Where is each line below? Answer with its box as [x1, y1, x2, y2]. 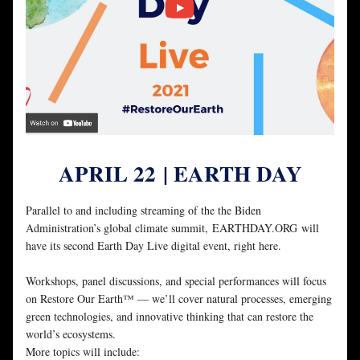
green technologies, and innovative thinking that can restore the [26, 309, 313, 324]
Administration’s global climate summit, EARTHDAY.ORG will [26, 220, 319, 235]
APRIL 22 [58, 157, 156, 189]
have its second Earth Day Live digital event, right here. [26, 238, 285, 253]
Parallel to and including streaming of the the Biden [26, 202, 261, 218]
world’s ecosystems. [26, 326, 116, 342]
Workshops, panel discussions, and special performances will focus [26, 273, 326, 288]
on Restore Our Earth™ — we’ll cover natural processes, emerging [26, 291, 332, 306]
